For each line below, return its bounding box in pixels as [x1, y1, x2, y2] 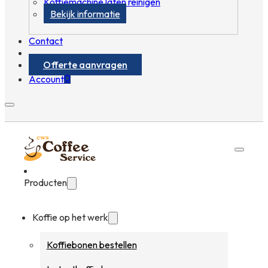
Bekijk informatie [50, 7, 120, 20]
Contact [29, 34, 63, 47]
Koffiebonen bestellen [46, 238, 137, 251]
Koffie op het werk [32, 211, 108, 223]
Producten [24, 176, 67, 188]
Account [29, 72, 64, 85]
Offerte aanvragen [43, 58, 127, 71]
